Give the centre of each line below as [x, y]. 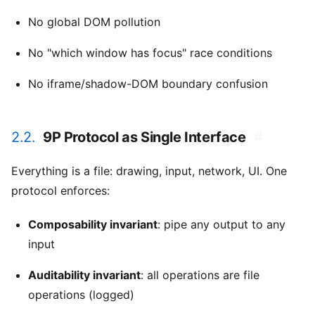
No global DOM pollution [94, 22]
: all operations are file [200, 275]
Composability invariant [93, 225]
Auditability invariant [84, 275]
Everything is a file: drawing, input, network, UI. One [149, 171]
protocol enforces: [60, 191]
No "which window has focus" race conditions [150, 53]
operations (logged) [81, 295]
